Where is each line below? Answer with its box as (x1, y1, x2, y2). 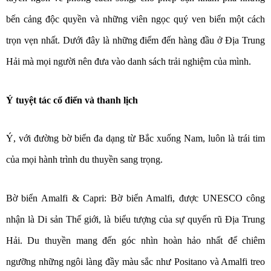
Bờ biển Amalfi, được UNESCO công (111, 192, 266, 203)
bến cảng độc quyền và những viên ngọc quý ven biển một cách (5, 14, 266, 25)
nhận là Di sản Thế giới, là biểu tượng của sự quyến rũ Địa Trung (5, 214, 266, 224)
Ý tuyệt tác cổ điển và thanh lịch (5, 94, 140, 105)
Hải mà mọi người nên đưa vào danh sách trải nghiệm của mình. (5, 56, 251, 67)
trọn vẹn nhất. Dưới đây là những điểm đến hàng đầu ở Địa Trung (5, 35, 266, 46)
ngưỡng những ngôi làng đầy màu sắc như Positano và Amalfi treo (5, 256, 266, 267)
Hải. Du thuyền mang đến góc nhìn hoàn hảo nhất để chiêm (5, 235, 266, 246)
